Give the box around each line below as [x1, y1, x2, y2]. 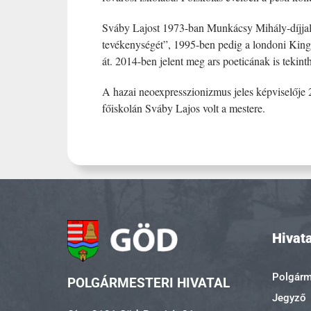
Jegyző [272, 292, 306, 305]
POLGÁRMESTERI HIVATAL [67, 275, 230, 292]
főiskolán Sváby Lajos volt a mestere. [102, 101, 265, 115]
